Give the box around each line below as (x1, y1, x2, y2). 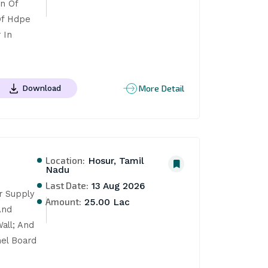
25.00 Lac (81, 197, 130, 208)
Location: (45, 154, 86, 166)
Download (22, 83, 61, 93)
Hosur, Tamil (85, 156, 145, 167)
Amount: (45, 196, 82, 208)
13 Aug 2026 (89, 181, 146, 192)
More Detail (138, 83, 185, 94)
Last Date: (45, 179, 89, 191)
